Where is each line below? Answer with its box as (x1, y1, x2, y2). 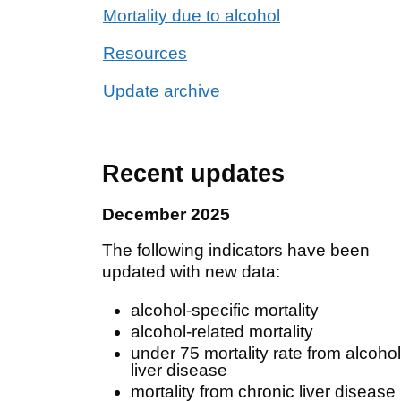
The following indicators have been (102, 240, 370, 260)
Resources (103, 43, 187, 63)
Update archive (103, 81, 220, 100)
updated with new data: (102, 261, 280, 281)
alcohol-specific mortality (131, 300, 319, 320)
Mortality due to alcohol (103, 5, 280, 25)
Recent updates (102, 159, 285, 187)
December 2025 (102, 204, 230, 224)
